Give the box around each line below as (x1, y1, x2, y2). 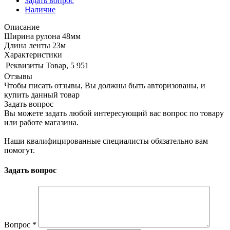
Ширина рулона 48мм (4, 31, 81, 41)
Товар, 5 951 (46, 61, 89, 70)
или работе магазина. (4, 118, 79, 127)
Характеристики (4, 50, 62, 59)
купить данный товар (4, 90, 80, 99)
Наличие (25, 5, 55, 14)
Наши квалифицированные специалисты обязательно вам (4, 136, 208, 145)
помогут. (4, 145, 35, 155)
